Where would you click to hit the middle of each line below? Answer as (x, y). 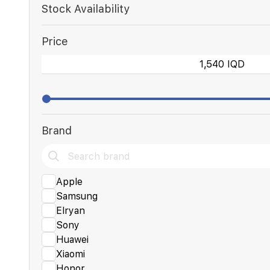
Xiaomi (71, 254)
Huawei (72, 239)
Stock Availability (86, 9)
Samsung (77, 196)
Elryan (71, 210)
